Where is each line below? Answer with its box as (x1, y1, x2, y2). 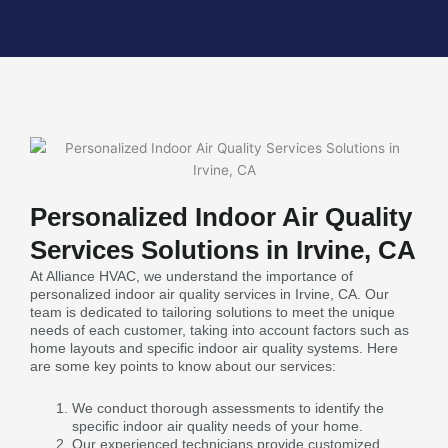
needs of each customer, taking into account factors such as (30, 321, 409, 338)
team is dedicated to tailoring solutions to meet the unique (30, 303, 395, 320)
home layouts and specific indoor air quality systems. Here (30, 339, 398, 356)
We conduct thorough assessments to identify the (72, 400, 384, 416)
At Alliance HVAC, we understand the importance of (30, 267, 353, 284)
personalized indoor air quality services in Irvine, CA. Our (30, 285, 389, 302)
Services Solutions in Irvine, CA (30, 235, 416, 264)
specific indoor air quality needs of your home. (72, 418, 363, 434)
